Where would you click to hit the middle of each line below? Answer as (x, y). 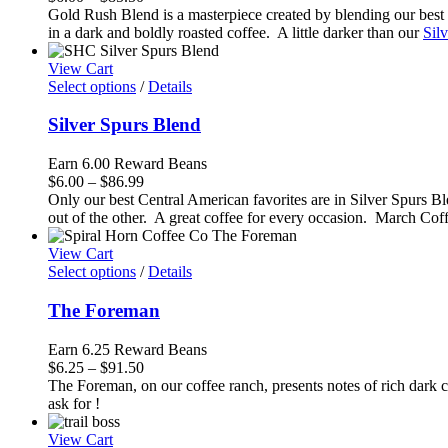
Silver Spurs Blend (124, 125)
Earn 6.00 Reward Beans (127, 164)
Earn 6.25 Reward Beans (127, 349)
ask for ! (78, 403)
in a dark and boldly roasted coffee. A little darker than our (235, 32)
